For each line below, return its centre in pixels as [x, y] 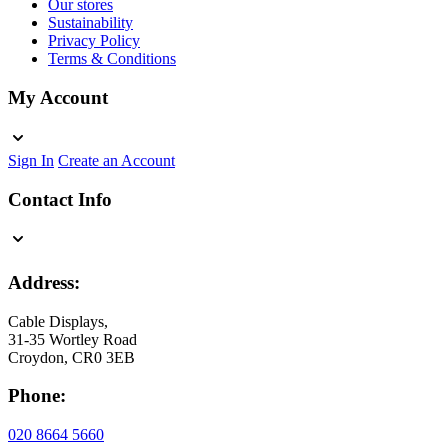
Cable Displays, [58, 321]
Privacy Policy [94, 41]
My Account [58, 98]
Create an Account [116, 160]
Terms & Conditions [112, 59]
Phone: [37, 396]
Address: [44, 282]
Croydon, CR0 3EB [71, 357]
